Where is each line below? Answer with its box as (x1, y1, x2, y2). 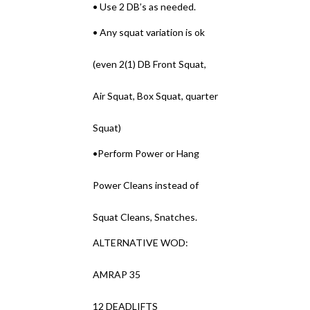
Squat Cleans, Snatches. (93, 211, 198, 223)
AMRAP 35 (93, 268, 141, 280)
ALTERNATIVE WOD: (93, 237, 189, 248)
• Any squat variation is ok (93, 26, 206, 38)
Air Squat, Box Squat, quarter (93, 90, 219, 102)
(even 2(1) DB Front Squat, (93, 58, 207, 70)
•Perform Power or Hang (93, 147, 200, 159)
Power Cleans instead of (93, 179, 199, 191)
